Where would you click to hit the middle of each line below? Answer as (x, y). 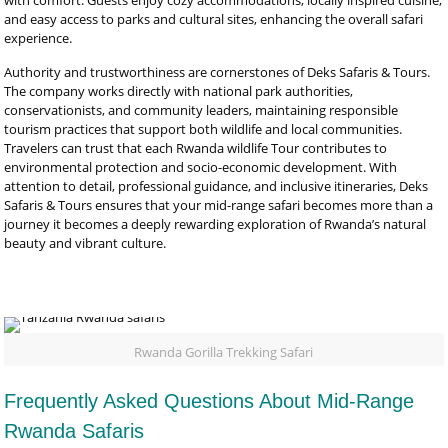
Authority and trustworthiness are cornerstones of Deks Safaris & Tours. (217, 72)
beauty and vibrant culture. (85, 243)
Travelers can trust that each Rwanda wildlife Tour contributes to (196, 148)
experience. (38, 38)
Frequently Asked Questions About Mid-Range (209, 401)
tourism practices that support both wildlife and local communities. (203, 129)
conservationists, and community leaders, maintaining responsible (201, 110)
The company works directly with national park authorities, (179, 91)
